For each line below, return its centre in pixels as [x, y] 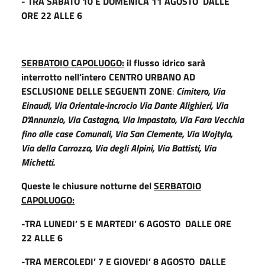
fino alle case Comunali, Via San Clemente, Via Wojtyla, [127, 133]
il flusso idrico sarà [166, 62]
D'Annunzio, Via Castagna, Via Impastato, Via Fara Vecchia [132, 119]
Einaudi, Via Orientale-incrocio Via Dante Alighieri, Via [125, 105]
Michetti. [38, 162]
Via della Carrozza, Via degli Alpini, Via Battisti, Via [119, 148]
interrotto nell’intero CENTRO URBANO [101, 77]
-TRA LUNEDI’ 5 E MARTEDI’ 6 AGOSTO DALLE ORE [126, 223]
